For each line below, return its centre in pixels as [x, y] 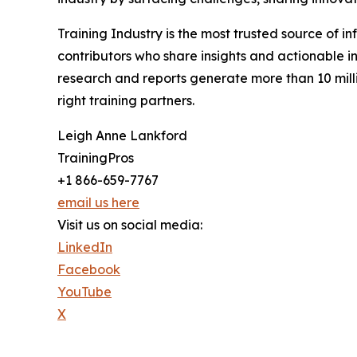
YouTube [84, 292]
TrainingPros [96, 158]
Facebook [89, 270]
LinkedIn [85, 247]
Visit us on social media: [130, 225]
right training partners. [126, 101]
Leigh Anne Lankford [122, 136]
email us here [98, 203]
